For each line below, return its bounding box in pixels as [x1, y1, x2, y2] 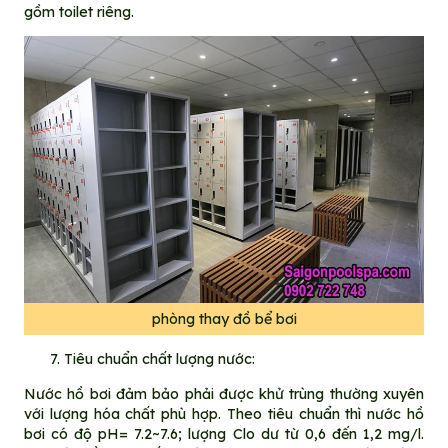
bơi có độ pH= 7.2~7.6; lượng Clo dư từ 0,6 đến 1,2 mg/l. [23, 424, 425, 443]
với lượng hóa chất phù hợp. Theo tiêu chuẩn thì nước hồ [23, 404, 425, 423]
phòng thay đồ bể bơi [151, 310, 297, 329]
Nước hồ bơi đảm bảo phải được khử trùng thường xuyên [23, 384, 425, 403]
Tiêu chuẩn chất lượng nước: [63, 350, 255, 369]
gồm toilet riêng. [23, 2, 134, 21]
